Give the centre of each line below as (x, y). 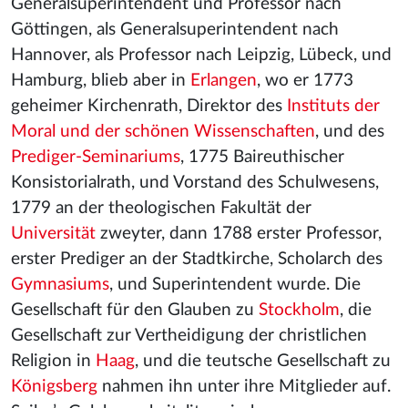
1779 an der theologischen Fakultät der (161, 208)
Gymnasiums (60, 285)
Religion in (53, 361)
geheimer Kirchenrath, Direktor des (149, 106)
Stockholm (299, 310)
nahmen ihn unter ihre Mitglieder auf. (244, 387)
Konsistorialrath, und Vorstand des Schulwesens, (195, 183)
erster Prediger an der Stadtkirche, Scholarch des (197, 259)
